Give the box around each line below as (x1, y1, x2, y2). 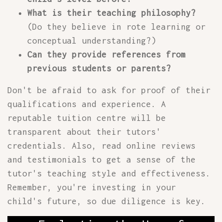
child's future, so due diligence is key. (7, 196, 206, 206)
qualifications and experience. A (7, 99, 166, 109)
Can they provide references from (27, 50, 186, 59)
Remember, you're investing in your (7, 182, 176, 192)
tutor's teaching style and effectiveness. (7, 168, 211, 178)
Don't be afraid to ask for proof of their (7, 85, 211, 95)
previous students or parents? (27, 63, 171, 73)
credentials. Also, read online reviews (7, 141, 196, 151)
